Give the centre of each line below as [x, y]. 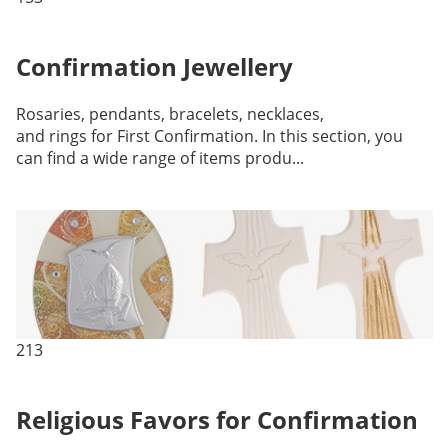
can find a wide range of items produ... [159, 158]
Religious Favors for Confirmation [216, 420]
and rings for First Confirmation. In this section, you [209, 136]
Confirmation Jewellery [154, 67]
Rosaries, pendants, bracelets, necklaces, [169, 114]
